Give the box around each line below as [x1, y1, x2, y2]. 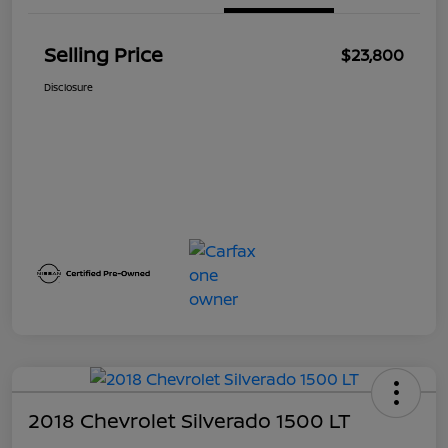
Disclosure [44, 80, 93, 95]
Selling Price [44, 41, 163, 69]
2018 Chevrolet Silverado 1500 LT [28, 407, 351, 435]
